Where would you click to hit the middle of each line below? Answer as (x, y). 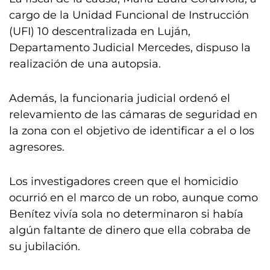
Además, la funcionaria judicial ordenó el (120, 98)
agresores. (37, 147)
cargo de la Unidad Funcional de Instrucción (129, 15)
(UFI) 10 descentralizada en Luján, (100, 31)
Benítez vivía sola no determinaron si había (126, 214)
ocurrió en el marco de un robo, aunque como (133, 198)
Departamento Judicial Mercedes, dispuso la (130, 48)
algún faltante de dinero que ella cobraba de (130, 230)
